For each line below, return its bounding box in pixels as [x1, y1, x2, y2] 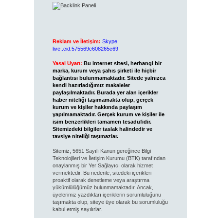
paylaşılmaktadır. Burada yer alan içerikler [52, 89, 158, 95]
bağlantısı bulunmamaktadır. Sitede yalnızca [52, 74, 165, 81]
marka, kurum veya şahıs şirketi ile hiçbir [52, 67, 156, 73]
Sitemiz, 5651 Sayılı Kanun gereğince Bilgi [52, 147, 151, 154]
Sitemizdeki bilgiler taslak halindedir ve [52, 126, 152, 132]
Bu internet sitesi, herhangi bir [83, 60, 162, 66]
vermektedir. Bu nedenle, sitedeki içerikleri [52, 169, 151, 176]
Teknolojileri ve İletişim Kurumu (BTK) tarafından [52, 155, 165, 161]
